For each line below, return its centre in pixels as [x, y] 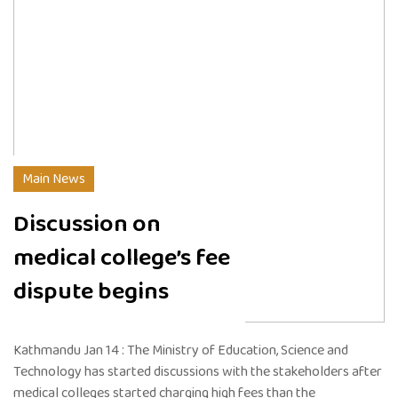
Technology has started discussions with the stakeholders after [198, 371]
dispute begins [91, 291]
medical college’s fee [122, 258]
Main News [54, 179]
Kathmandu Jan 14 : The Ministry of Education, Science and [181, 350]
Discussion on [87, 224]
